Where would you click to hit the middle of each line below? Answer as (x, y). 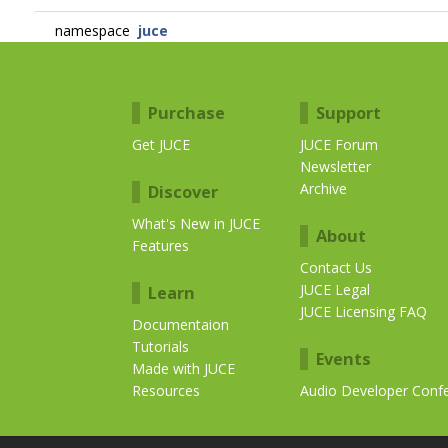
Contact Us (336, 267)
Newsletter (335, 166)
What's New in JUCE (196, 223)
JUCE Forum (339, 144)
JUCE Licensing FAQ (363, 311)
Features (160, 245)
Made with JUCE (183, 368)
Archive (323, 188)
